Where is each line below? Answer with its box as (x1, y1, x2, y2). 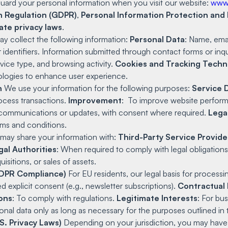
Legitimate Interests (117, 192, 197, 203)
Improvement (68, 95, 122, 105)
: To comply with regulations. (12, 192, 117, 203)
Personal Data (130, 34, 185, 44)
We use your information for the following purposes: (2, 82, 192, 93)
